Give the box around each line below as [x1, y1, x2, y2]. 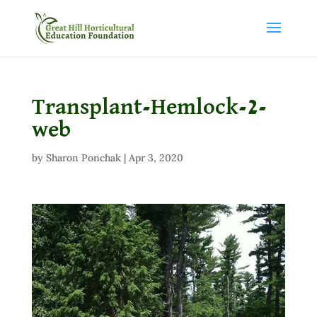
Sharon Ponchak [45, 151, 121, 164]
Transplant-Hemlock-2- [31, 96, 267, 119]
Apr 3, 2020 [128, 151, 183, 164]
